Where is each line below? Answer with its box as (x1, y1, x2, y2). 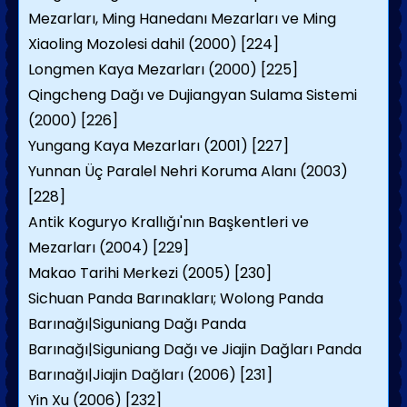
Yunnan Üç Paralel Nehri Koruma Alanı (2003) (28, 161, 348, 182)
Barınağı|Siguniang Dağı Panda (28, 313, 246, 334)
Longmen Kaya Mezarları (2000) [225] (28, 59, 298, 80)
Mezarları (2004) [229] (28, 237, 189, 258)
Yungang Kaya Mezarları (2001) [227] (28, 135, 289, 156)
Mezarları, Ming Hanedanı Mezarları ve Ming (28, 8, 336, 29)
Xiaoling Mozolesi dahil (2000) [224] (28, 34, 279, 55)
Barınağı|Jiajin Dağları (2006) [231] (28, 364, 273, 385)
